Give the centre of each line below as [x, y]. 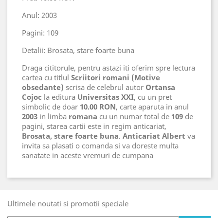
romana [83, 116]
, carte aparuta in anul [152, 106]
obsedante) [43, 87]
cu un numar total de [134, 116]
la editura [60, 97]
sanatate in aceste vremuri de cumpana [88, 155]
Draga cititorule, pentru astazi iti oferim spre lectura [109, 67]
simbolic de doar [51, 106]
